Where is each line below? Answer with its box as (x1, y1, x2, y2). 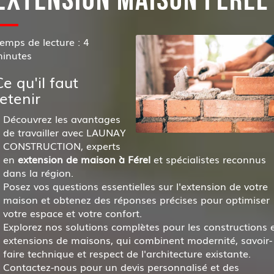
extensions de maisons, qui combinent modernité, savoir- (2, 232, 272, 247)
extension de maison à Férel (17, 152, 150, 166)
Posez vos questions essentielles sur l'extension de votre (2, 179, 268, 193)
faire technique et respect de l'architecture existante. (2, 246, 251, 261)
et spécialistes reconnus (150, 152, 266, 166)
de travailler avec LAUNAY (2, 125, 126, 139)
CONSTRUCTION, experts (2, 138, 120, 153)
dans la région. (2, 165, 73, 180)
